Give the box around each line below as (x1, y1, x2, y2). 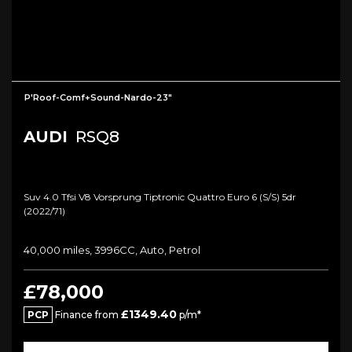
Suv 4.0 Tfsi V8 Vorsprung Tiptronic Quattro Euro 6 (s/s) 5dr (24, 191, 296, 203)
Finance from (53, 309, 121, 321)
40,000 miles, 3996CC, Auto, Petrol (24, 244, 200, 257)
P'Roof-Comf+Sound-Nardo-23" (24, 92, 172, 104)
